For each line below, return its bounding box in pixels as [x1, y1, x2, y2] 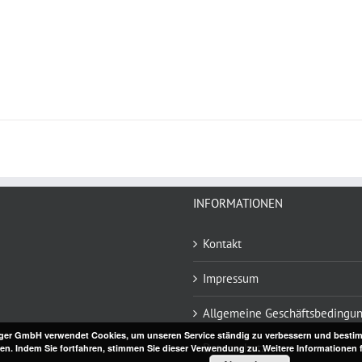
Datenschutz [203, 340, 267, 356]
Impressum [203, 271, 259, 286]
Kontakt [203, 236, 242, 251]
